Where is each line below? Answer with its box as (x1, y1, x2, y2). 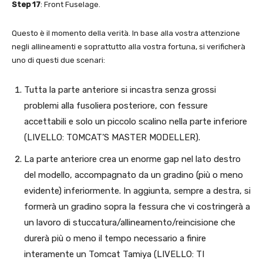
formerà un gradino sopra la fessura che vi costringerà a (24, 201, 250, 212)
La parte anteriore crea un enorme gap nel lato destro (24, 153, 241, 164)
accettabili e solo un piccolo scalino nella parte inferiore (24, 116, 247, 127)
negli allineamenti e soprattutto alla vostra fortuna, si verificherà (12, 42, 245, 51)
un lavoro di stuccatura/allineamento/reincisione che (24, 217, 235, 228)
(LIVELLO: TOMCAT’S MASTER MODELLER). (24, 131, 200, 143)
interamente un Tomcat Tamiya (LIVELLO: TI (24, 248, 204, 259)
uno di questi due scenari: (12, 55, 105, 65)
